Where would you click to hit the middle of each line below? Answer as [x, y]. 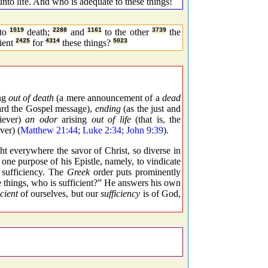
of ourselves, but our [59, 193]
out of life [111, 119]
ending [108, 108]
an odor [41, 119]
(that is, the [156, 119]
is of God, [161, 193]
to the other [128, 32]
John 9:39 [145, 130]
